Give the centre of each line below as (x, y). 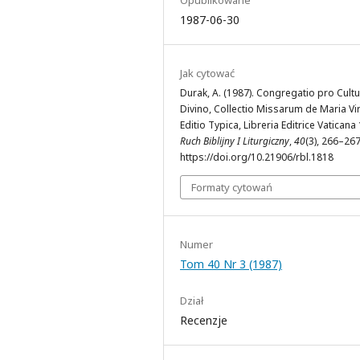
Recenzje (204, 320)
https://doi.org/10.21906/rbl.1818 (257, 157)
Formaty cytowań (232, 187)
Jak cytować (207, 73)
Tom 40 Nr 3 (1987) (231, 264)
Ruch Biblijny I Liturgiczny (235, 141)
